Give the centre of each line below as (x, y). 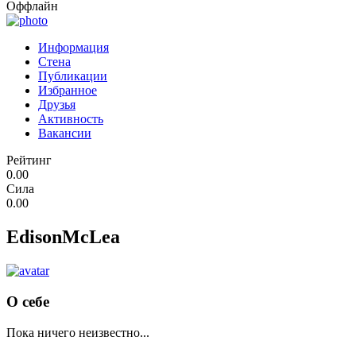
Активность (71, 119)
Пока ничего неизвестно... (78, 332)
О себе (28, 301)
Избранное (68, 91)
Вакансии (65, 133)
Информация (74, 48)
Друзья (57, 105)
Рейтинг (29, 161)
